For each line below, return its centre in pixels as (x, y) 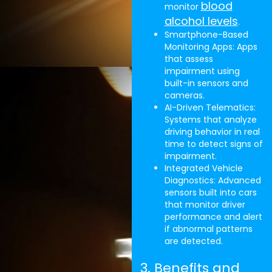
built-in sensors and (206, 83)
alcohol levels (201, 21)
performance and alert (213, 216)
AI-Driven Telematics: (210, 107)
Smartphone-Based (206, 34)
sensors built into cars (210, 192)
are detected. (193, 241)
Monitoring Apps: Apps (211, 46)
